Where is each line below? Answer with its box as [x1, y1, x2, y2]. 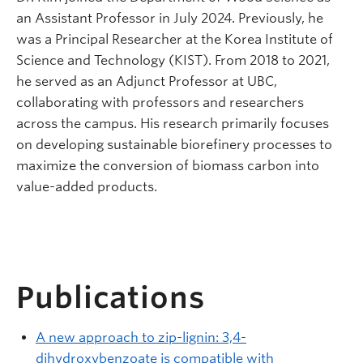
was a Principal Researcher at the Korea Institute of [16, 32, 333, 47]
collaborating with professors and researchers [16, 95, 304, 110]
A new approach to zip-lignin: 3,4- [36, 329, 246, 345]
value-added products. [16, 179, 157, 194]
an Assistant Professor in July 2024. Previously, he [16, 11, 323, 26]
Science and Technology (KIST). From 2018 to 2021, [16, 53, 330, 68]
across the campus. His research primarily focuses [16, 116, 329, 131]
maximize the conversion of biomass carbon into [16, 158, 319, 173]
